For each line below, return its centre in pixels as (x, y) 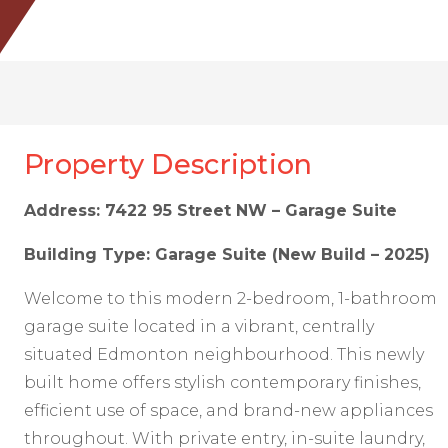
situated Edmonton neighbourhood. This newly (224, 354)
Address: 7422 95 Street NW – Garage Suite (210, 210)
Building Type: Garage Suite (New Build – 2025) (227, 254)
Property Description (168, 164)
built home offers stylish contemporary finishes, (222, 382)
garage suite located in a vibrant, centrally (199, 326)
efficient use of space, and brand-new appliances (228, 410)
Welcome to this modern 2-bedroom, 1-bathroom (230, 298)
